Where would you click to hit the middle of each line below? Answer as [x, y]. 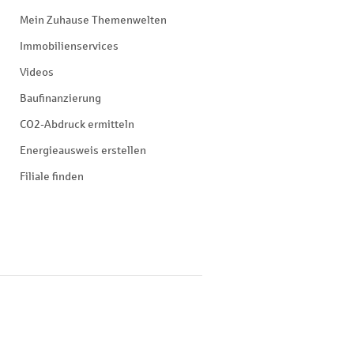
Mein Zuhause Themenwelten [93, 20]
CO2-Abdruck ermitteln [77, 124]
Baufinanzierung [60, 98]
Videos [37, 72]
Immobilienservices [69, 46]
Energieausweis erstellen [83, 151]
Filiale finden [52, 177]
